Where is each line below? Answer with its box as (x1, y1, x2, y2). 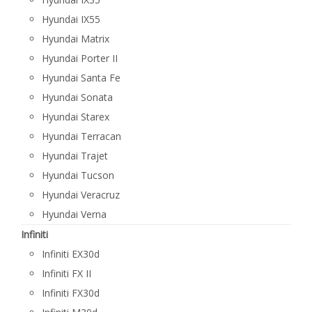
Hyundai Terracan (42, 130, 121, 143)
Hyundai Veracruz (42, 188, 120, 201)
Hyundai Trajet (42, 149, 108, 162)
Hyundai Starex (42, 110, 109, 123)
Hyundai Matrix (42, 32, 109, 45)
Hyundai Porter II (42, 52, 118, 65)
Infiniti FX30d (42, 286, 100, 299)
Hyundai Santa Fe (42, 71, 120, 84)
